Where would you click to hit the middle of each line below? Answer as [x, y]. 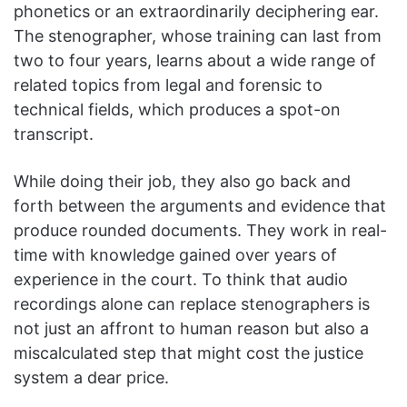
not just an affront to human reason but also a [191, 329]
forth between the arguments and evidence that [200, 206]
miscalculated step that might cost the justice [189, 353]
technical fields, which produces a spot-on [177, 110]
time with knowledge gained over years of [175, 255]
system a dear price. [94, 378]
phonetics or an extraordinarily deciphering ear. [196, 12]
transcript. [56, 134]
